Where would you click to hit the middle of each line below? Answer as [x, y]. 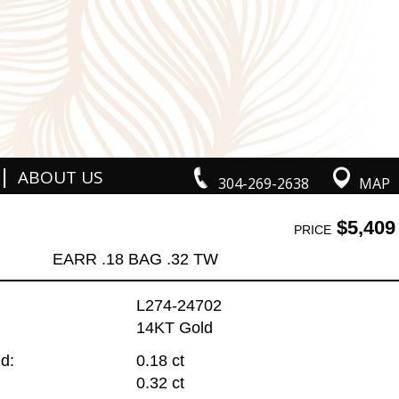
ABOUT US [60, 177]
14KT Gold [174, 328]
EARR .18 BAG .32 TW [136, 259]
